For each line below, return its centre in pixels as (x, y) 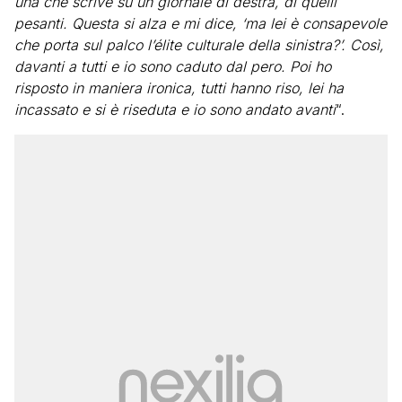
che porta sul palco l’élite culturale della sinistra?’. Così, (199, 45)
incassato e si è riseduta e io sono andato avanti (175, 109)
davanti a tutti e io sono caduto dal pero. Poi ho (173, 66)
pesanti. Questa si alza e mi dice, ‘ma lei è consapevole (201, 23)
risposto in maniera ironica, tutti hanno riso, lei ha (179, 88)
